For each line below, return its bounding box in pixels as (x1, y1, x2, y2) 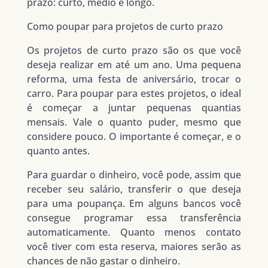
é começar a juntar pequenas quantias (26, 101, 242, 115)
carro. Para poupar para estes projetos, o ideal (26, 87, 242, 100)
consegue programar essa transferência (26, 211, 242, 225)
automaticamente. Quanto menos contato (26, 226, 242, 239)
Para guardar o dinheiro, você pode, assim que (26, 168, 242, 182)
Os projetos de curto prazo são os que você (26, 44, 242, 57)
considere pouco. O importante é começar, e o (26, 130, 242, 144)
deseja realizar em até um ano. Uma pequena (26, 58, 242, 72)
